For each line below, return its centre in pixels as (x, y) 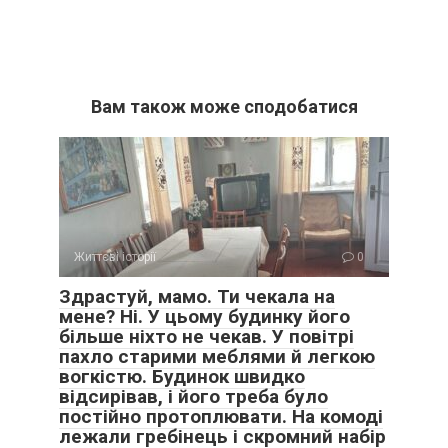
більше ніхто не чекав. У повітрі (206, 337)
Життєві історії (115, 257)
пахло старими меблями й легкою (217, 357)
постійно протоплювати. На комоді (221, 417)
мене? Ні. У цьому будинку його (204, 317)
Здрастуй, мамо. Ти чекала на (197, 297)
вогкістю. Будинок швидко (182, 377)
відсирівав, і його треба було (193, 397)
